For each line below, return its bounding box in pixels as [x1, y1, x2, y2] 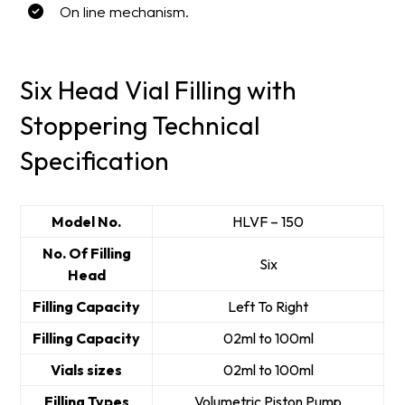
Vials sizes [51, 361, 123, 380]
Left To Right [228, 297, 309, 316]
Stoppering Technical [20, 109, 260, 142]
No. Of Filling [42, 244, 131, 263]
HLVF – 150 [232, 212, 305, 231]
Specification [20, 145, 170, 177]
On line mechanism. [60, 2, 190, 22]
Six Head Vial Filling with [20, 74, 297, 107]
